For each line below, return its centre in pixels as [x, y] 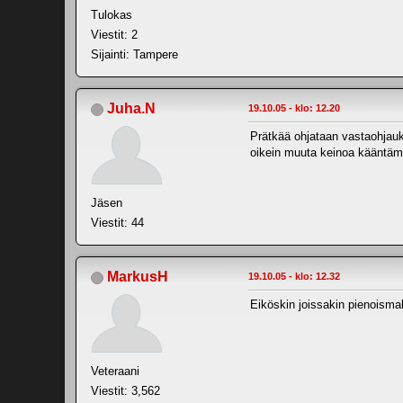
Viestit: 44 [117, 223]
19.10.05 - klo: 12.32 [294, 277]
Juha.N [131, 109]
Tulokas [112, 15]
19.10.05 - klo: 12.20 [294, 108]
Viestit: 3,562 [125, 391]
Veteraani [115, 372]
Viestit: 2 [114, 35]
